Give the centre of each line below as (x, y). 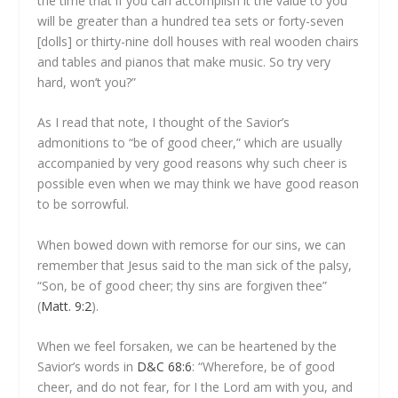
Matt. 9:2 (67, 306)
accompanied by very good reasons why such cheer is (193, 163)
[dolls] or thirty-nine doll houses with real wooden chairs (199, 41)
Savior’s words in (88, 367)
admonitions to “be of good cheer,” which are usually (190, 143)
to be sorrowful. (84, 204)
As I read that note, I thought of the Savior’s (164, 123)
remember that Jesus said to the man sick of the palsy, (195, 265)
